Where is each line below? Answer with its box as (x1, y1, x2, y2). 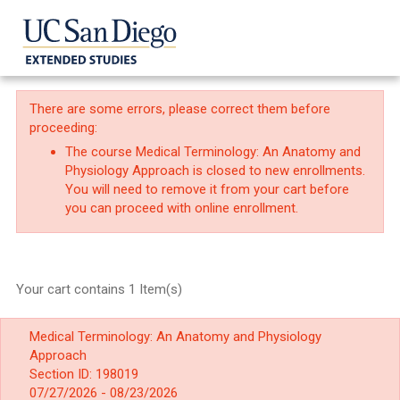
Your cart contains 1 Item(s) (16, 281, 182, 297)
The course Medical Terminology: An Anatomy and (65, 144, 361, 160)
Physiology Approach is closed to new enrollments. (65, 162, 365, 179)
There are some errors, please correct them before (29, 101, 330, 117)
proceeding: (29, 120, 97, 136)
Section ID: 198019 (29, 366, 138, 382)
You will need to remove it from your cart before (65, 181, 349, 197)
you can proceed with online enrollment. (65, 200, 298, 216)
